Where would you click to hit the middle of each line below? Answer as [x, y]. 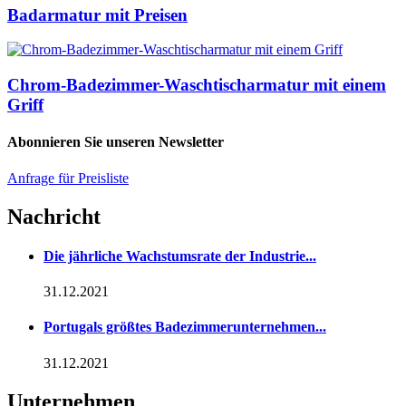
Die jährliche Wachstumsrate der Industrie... [180, 256]
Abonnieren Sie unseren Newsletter [116, 142]
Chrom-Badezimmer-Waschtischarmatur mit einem [197, 85]
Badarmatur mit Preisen [97, 14]
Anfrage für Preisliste [68, 178]
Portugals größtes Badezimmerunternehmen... [185, 327]
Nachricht [54, 216]
